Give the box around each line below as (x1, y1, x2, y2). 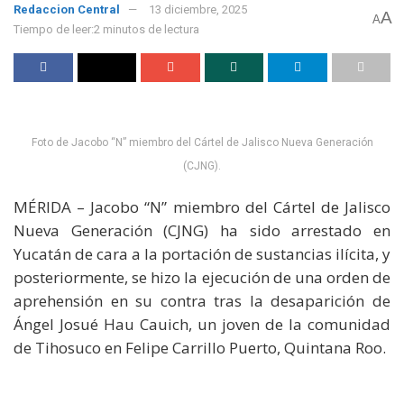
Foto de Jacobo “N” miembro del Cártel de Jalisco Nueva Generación (31, 135, 373, 149)
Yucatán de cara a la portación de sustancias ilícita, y (14, 243, 390, 264)
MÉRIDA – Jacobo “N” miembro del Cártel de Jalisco (14, 196, 390, 217)
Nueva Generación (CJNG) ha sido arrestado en (14, 219, 390, 241)
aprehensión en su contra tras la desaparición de (14, 289, 390, 311)
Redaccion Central (14, 2, 120, 16)
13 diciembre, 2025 (149, 2, 247, 16)
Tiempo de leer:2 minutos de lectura (14, 22, 199, 36)
